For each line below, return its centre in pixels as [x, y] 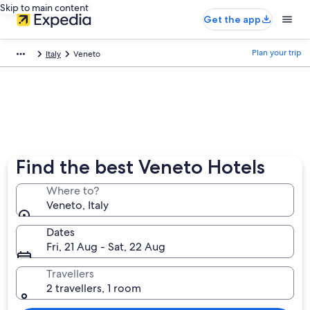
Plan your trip [277, 53]
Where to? [73, 191]
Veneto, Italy [78, 205]
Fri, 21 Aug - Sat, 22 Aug [106, 247]
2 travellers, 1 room [94, 288]
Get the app [232, 19]
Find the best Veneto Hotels [141, 167]
